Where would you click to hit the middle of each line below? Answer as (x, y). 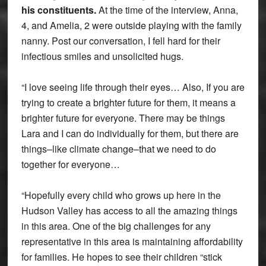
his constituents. (58, 9)
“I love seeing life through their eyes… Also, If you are (133, 87)
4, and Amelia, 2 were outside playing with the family (131, 25)
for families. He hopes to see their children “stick (121, 256)
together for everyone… (70, 164)
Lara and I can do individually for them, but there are (130, 133)
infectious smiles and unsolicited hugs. (102, 56)
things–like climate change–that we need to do (118, 148)
